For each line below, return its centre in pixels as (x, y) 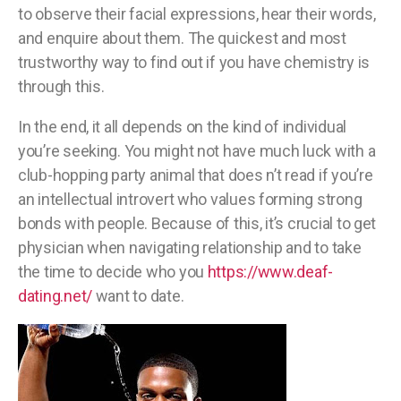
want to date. (138, 296)
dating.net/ (55, 296)
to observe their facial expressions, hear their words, (197, 14)
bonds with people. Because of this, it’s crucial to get (197, 224)
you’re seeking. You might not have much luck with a (197, 151)
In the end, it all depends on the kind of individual (182, 127)
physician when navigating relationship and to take (190, 248)
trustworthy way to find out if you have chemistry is (194, 63)
